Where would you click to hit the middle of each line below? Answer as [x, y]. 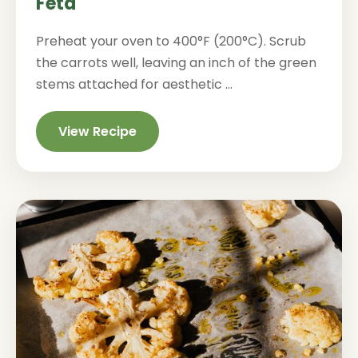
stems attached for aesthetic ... [134, 84]
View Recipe [97, 131]
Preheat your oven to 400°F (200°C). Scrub [171, 41]
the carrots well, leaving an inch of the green [176, 63]
